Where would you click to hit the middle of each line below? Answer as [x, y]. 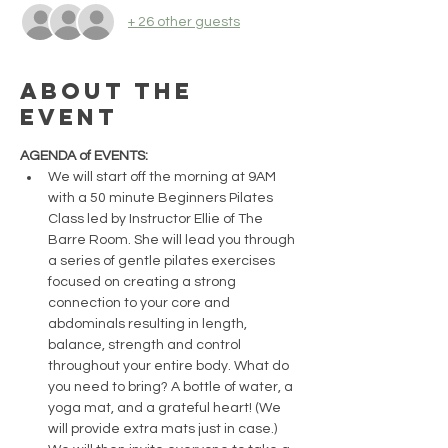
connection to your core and [140, 303]
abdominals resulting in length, [149, 324]
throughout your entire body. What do [170, 366]
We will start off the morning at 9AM [163, 177]
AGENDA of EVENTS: [84, 156]
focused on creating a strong [143, 282]
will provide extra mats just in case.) [162, 429]
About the [106, 91]
